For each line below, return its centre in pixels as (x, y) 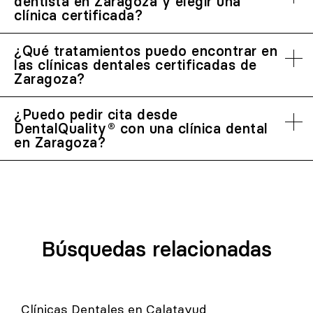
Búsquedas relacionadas (156, 249)
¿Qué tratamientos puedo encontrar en (146, 51)
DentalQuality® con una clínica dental (141, 128)
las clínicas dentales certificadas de (136, 65)
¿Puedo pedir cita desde (96, 114)
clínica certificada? (78, 15)
